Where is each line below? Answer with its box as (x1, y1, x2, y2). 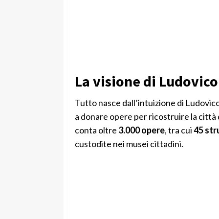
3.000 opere (118, 124, 165, 135)
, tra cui (164, 124, 194, 135)
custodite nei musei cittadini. (74, 138, 183, 149)
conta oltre (74, 124, 118, 135)
